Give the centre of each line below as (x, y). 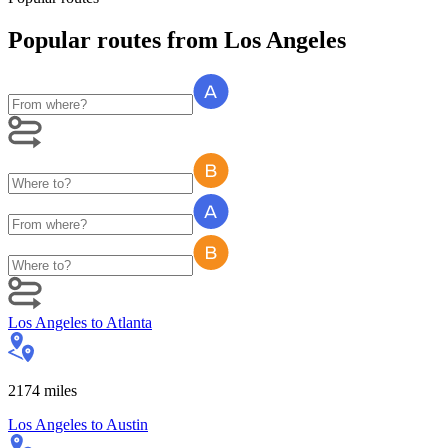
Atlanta (129, 322)
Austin (127, 424)
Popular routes (84, 39)
